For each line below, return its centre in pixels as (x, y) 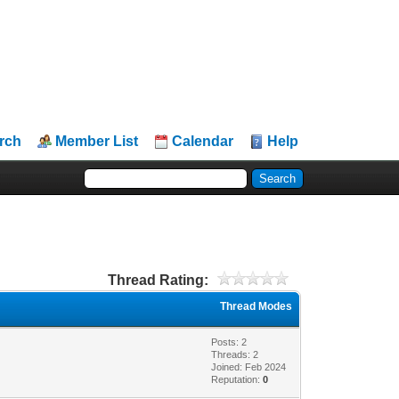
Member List (97, 141)
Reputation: (237, 379)
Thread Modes (256, 306)
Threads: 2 (235, 354)
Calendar (203, 141)
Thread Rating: (158, 280)
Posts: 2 (229, 342)
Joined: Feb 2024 (249, 366)
